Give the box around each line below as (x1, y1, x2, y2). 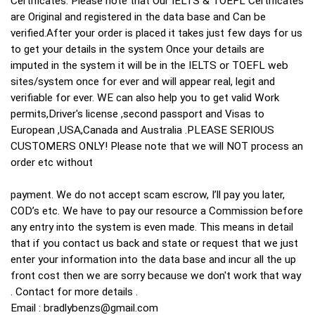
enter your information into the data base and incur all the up (11, 253, 296, 266)
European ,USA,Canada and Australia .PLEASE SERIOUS (11, 124, 274, 137)
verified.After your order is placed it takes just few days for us (11, 27, 302, 40)
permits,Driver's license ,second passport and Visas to (11, 108, 264, 121)
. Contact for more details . (11, 285, 138, 299)
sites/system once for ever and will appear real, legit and (11, 75, 275, 89)
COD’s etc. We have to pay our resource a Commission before (11, 205, 303, 218)
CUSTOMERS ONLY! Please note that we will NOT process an (11, 140, 303, 153)
